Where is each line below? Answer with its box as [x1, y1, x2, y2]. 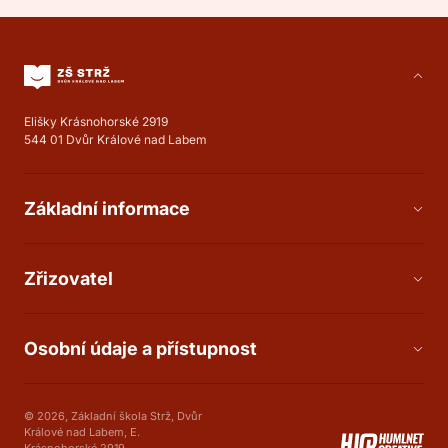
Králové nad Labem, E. [24, 425, 140, 440]
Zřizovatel [24, 267, 113, 289]
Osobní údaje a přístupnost [24, 337, 257, 359]
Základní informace [24, 197, 190, 219]
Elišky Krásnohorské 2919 [24, 113, 168, 129]
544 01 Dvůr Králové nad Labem [24, 131, 207, 147]
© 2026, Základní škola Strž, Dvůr [24, 409, 202, 424]
